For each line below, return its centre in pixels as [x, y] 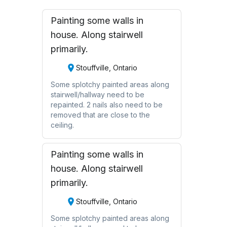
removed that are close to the [100, 115]
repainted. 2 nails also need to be [106, 104]
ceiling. [62, 125]
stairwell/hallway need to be [97, 94]
